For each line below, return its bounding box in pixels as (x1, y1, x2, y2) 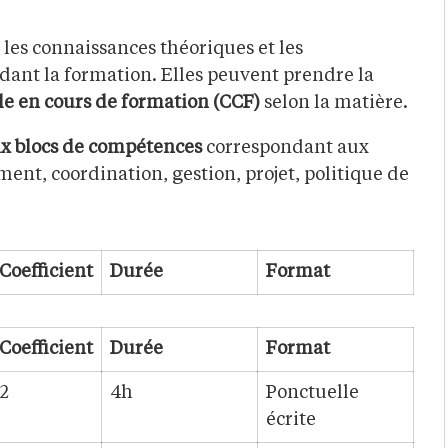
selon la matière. (260, 94, 408, 113)
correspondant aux (202, 139, 369, 158)
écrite (266, 411, 316, 430)
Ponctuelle (266, 384, 359, 403)
